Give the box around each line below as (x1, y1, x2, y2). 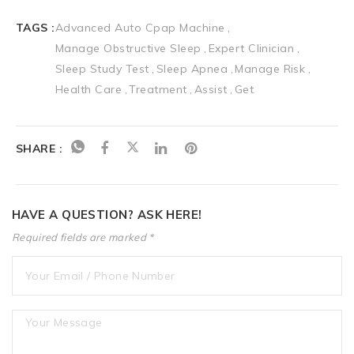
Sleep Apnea (156, 61, 228, 76)
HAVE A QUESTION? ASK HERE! (12, 206, 202, 222)
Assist (194, 81, 228, 96)
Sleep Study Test (55, 61, 149, 76)
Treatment (129, 81, 187, 96)
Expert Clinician (208, 40, 295, 55)
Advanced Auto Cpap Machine (55, 20, 225, 35)
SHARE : (16, 141, 63, 156)
